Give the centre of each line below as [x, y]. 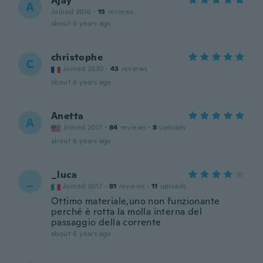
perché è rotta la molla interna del [127, 212]
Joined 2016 [71, 12]
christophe [77, 57]
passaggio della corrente [106, 222]
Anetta [68, 116]
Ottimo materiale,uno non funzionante [136, 201]
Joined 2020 [83, 69]
